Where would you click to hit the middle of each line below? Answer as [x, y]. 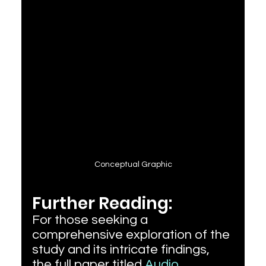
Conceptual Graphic [133, 164]
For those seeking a [91, 220]
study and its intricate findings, [122, 249]
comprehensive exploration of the [132, 235]
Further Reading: [102, 203]
